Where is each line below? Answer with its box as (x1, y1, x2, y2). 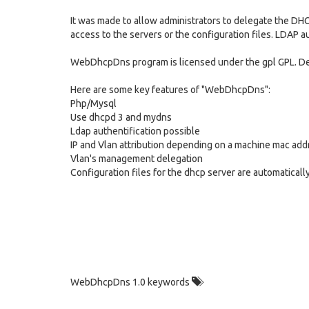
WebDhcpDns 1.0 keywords (70, 277, 192, 288)
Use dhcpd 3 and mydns (70, 112, 172, 123)
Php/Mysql (70, 98, 117, 109)
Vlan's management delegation (70, 153, 203, 164)
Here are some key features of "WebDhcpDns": (70, 84, 270, 95)
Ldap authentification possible (70, 126, 200, 137)
